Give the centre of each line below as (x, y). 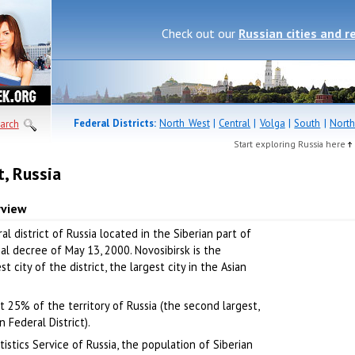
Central (235, 123)
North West (185, 123)
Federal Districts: (115, 123)
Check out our (200, 33)
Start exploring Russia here (291, 144)
